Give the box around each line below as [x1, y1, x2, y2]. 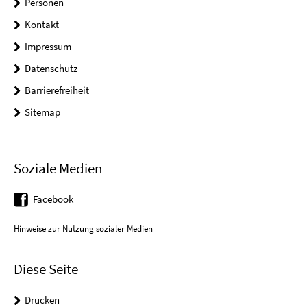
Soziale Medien [14, 159, 102, 178]
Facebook [33, 193, 73, 206]
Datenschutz [25, 62, 77, 75]
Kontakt [25, 18, 59, 31]
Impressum [25, 40, 71, 53]
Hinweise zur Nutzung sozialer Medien [14, 222, 153, 234]
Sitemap [25, 106, 60, 119]
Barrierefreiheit [25, 84, 89, 97]
